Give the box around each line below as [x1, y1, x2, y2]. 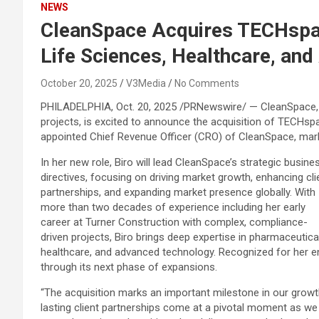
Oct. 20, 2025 [116, 100, 177, 113]
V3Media [126, 78, 166, 89]
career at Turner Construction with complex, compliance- [41, 216, 308, 229]
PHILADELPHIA [41, 100, 111, 113]
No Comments [174, 78, 239, 89]
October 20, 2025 [41, 78, 117, 89]
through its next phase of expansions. [41, 261, 217, 273]
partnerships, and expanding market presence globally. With [41, 186, 315, 199]
